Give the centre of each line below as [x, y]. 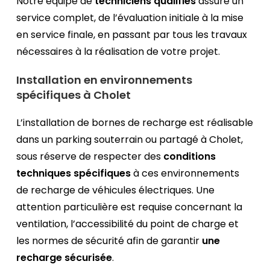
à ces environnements [185, 174]
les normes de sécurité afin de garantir [109, 241]
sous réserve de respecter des [90, 157]
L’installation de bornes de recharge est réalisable [135, 123]
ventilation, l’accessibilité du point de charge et [128, 224]
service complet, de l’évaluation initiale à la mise [130, 18]
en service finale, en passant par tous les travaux [132, 35]
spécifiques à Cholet [74, 95]
